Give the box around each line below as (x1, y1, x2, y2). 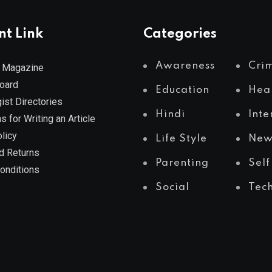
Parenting (155, 158, 209, 168)
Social (155, 182, 189, 192)
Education (155, 85, 209, 95)
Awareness (155, 61, 215, 71)
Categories (143, 27, 217, 41)
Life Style (155, 134, 207, 144)
